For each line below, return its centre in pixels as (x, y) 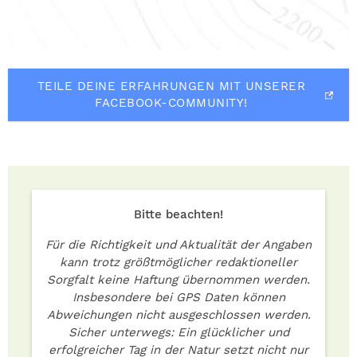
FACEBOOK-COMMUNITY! (171, 103)
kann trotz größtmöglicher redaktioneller (178, 263)
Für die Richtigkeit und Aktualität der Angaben (178, 245)
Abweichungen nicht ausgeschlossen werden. (178, 315)
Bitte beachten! (178, 215)
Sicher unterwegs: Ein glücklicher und (178, 333)
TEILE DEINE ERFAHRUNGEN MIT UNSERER (171, 86)
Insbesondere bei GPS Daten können (178, 298)
